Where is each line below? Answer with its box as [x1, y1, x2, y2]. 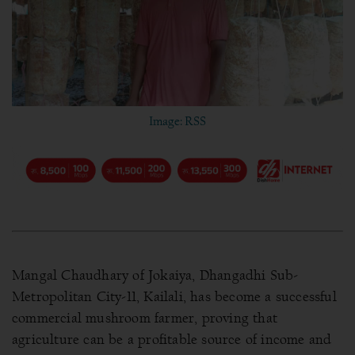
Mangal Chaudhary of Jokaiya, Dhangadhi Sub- [12, 266, 299, 284]
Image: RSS [149, 113, 206, 129]
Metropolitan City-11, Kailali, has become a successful [12, 288, 337, 305]
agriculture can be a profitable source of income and [12, 330, 332, 348]
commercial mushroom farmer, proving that [12, 309, 278, 326]
